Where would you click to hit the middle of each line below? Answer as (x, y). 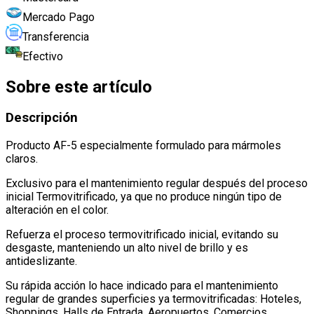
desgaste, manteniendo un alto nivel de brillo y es (127, 248)
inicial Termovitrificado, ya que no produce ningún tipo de (144, 197)
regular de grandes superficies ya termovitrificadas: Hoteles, (153, 299)
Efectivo (43, 56)
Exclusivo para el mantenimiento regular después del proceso (157, 184)
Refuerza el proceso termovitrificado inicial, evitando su (142, 235)
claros (21, 159)
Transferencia (56, 36)
